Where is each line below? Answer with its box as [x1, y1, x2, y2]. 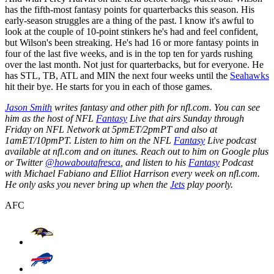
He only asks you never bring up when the [5, 179, 170, 190]
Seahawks [230, 70, 269, 81]
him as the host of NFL [5, 113, 96, 124]
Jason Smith [5, 102, 52, 113]
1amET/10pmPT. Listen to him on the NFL [5, 135, 174, 146]
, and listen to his [120, 157, 188, 168]
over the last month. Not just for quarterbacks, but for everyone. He [5, 59, 264, 70]
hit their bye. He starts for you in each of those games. [5, 81, 212, 92]
